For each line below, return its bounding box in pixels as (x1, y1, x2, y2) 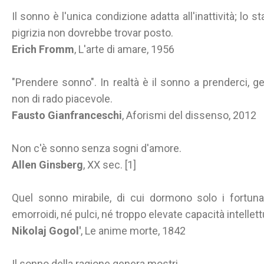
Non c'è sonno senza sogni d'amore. (12, 142, 181, 154)
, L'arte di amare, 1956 (74, 43, 174, 55)
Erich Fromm (12, 43, 74, 55)
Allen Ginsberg (12, 159, 83, 171)
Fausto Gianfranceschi (12, 109, 122, 121)
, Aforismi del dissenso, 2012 (122, 109, 256, 121)
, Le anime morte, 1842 (81, 225, 186, 237)
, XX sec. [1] (83, 159, 136, 171)
